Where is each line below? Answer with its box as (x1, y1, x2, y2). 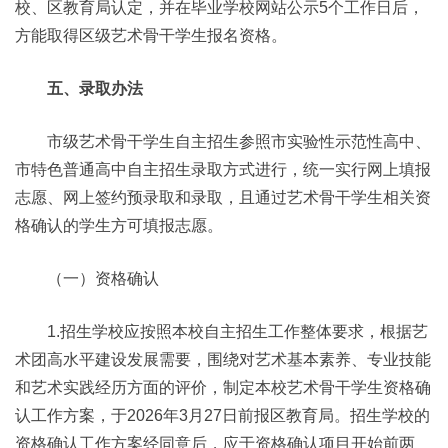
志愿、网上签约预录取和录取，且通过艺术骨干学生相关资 (15, 189, 431, 206)
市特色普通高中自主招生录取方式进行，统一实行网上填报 (15, 161, 431, 178)
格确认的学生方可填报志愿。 (15, 217, 223, 234)
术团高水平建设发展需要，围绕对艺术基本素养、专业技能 (15, 351, 431, 368)
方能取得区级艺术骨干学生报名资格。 (15, 27, 287, 44)
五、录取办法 (47, 80, 143, 97)
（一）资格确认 (15, 270, 159, 287)
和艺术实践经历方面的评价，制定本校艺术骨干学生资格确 (15, 379, 431, 396)
